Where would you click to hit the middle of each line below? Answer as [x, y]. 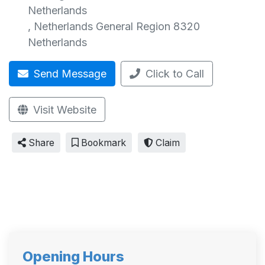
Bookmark [102, 143]
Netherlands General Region [102, 27]
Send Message [69, 74]
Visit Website [63, 109]
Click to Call [175, 74]
